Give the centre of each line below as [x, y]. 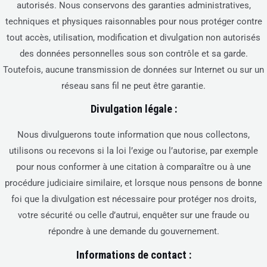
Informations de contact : [133, 254]
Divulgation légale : [133, 109]
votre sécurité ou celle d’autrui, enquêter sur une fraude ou [133, 215]
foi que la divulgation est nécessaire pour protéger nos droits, [133, 199]
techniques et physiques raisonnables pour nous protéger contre [133, 21]
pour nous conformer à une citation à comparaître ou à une [133, 167]
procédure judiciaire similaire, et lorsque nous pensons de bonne [133, 183]
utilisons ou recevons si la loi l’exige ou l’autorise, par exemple [133, 151]
